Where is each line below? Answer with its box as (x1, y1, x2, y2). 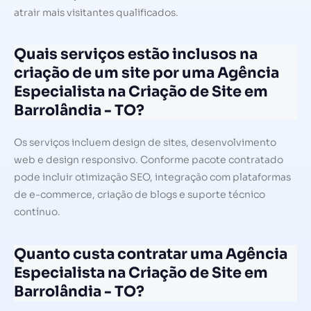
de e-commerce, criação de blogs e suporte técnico (14, 188, 265, 201)
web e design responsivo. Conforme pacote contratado (14, 153, 283, 167)
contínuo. (14, 205, 60, 219)
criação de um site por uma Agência (14, 64, 279, 83)
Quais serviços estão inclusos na (14, 45, 258, 64)
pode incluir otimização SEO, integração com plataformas (14, 171, 291, 184)
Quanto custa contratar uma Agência (14, 244, 287, 263)
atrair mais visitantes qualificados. (14, 6, 178, 19)
